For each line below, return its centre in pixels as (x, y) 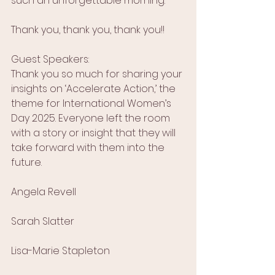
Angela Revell (44, 192)
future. (26, 163)
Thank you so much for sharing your (98, 74)
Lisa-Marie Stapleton (60, 251)
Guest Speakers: (50, 60)
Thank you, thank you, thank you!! (88, 30)
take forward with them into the (89, 148)
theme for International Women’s (92, 104)
